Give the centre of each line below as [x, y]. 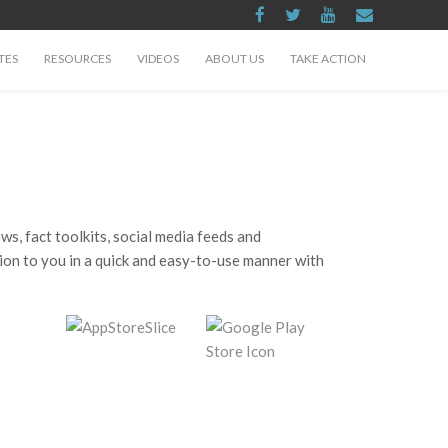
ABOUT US [234, 58]
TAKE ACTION [328, 58]
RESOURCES [77, 58]
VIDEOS [158, 58]
